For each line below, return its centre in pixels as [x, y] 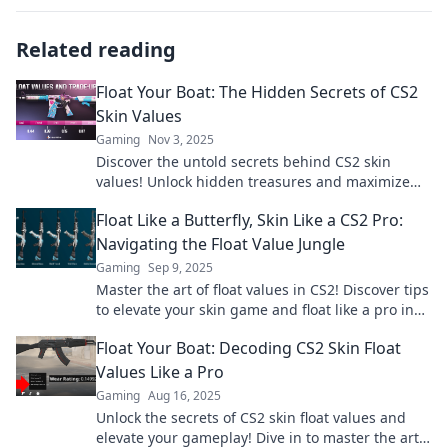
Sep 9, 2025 [180, 267]
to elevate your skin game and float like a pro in [255, 309]
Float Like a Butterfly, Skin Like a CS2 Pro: [249, 219]
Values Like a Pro [160, 371]
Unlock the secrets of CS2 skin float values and [251, 417]
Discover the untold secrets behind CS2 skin [243, 161]
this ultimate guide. [162, 329]
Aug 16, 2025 [184, 395]
